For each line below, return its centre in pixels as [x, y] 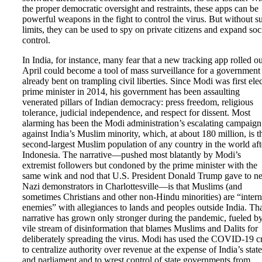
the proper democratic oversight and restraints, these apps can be [140, 9]
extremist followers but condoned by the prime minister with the [140, 166]
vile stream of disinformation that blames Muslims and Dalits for [140, 229]
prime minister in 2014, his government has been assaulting [131, 92]
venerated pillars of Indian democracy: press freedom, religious [138, 102]
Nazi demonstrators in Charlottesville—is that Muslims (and [132, 187]
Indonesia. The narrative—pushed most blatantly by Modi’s [132, 155]
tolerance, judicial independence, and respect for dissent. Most [136, 113]
